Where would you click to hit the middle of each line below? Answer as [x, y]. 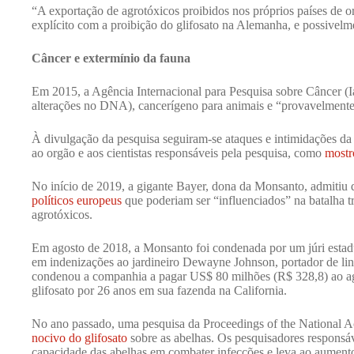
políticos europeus [77, 200]
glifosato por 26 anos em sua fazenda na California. [159, 290]
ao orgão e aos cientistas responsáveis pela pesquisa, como [178, 153]
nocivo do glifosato [79, 337]
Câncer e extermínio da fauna [111, 58]
